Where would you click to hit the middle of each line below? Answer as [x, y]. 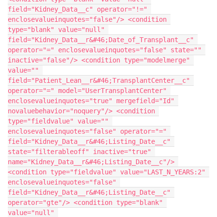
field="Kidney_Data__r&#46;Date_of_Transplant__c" [101, 40]
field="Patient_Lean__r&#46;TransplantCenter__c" [99, 81]
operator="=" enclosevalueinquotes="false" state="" [105, 50]
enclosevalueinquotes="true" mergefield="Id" [91, 101]
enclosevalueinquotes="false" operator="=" [87, 132]
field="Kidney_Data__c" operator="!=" [77, 9]
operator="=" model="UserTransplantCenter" [87, 91]
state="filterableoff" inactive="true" [79, 152]
